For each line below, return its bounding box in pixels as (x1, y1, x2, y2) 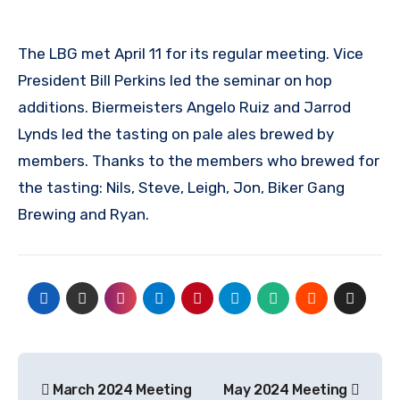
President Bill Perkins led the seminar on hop (18, 71, 332, 90)
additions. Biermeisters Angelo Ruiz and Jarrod (18, 98, 351, 117)
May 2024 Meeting (223, 380, 351, 398)
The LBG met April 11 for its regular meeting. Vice (18, 45, 363, 63)
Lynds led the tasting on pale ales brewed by (18, 125, 334, 144)
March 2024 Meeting (49, 380, 192, 398)
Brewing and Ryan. (18, 205, 149, 224)
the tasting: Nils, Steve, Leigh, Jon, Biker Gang (18, 179, 345, 197)
